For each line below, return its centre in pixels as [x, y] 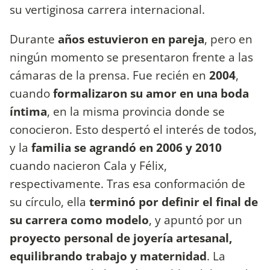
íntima [28, 111]
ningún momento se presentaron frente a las [131, 57]
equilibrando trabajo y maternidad [108, 256]
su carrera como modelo [79, 220]
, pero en [228, 39]
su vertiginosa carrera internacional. [107, 10]
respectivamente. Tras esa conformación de [127, 184]
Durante [34, 39]
